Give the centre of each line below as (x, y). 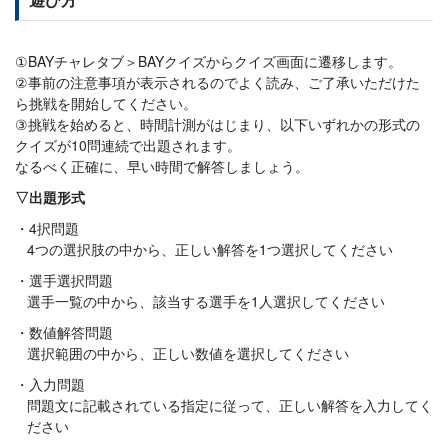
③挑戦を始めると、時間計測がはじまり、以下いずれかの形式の (217, 124)
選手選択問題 (71, 280)
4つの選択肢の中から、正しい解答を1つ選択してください (210, 249)
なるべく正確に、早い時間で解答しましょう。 (162, 166)
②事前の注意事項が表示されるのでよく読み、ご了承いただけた (217, 82)
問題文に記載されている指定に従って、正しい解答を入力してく (230, 405)
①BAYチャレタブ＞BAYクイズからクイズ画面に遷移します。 (208, 61)
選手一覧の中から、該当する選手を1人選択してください (206, 301)
